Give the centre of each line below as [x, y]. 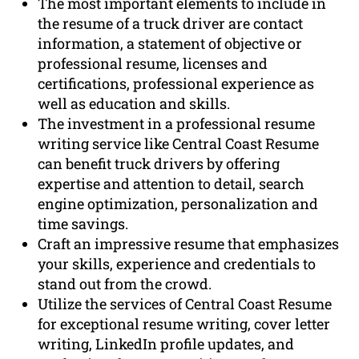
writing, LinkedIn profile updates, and [166, 344]
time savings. [83, 224]
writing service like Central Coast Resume [179, 144]
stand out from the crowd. [125, 284]
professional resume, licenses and [153, 64]
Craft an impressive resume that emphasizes [189, 244]
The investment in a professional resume [177, 124]
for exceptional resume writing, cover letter [184, 324]
